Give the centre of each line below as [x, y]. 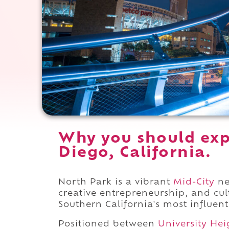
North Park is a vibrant [116, 182]
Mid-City [194, 182]
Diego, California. [135, 153]
